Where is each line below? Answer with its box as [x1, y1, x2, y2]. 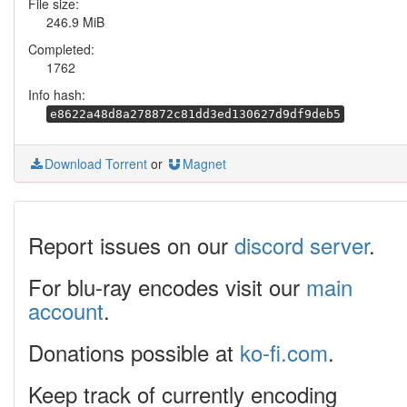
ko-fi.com [240, 336, 328, 368]
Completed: [28, 40, 94, 58]
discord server [234, 229, 369, 261]
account [28, 294, 104, 326]
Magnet [183, 154, 226, 173]
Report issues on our [28, 229, 234, 261]
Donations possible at [28, 336, 240, 368]
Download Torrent [45, 154, 147, 173]
